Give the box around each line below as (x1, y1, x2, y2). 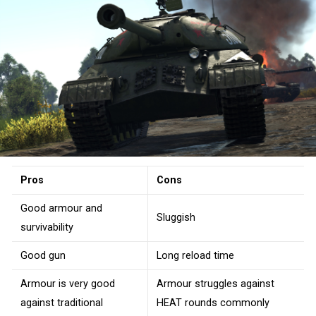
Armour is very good (20, 277, 115, 290)
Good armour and (20, 202, 102, 214)
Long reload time (157, 249, 234, 262)
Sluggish (157, 211, 195, 224)
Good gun (20, 249, 66, 262)
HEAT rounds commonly (157, 296, 269, 309)
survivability (20, 221, 73, 233)
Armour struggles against (157, 277, 274, 290)
